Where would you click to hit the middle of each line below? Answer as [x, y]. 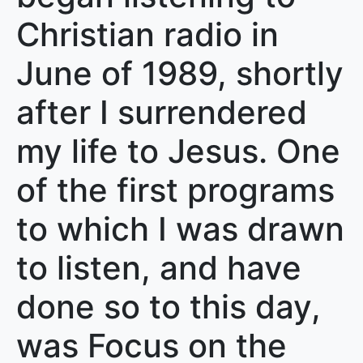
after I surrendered [162, 112]
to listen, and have [159, 268]
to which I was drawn [180, 229]
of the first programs [175, 190]
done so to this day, [169, 307]
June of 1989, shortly [180, 73]
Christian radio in [147, 34]
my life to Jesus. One [178, 151]
